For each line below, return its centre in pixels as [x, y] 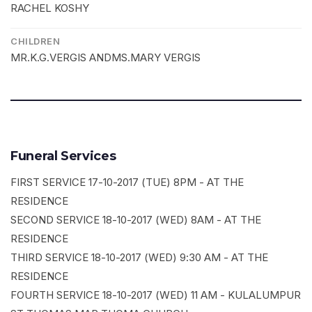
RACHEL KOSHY [50, 8]
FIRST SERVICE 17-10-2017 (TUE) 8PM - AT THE [127, 182]
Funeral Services [63, 156]
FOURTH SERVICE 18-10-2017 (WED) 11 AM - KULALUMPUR [156, 295]
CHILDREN [35, 41]
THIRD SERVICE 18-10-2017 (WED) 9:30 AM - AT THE [139, 258]
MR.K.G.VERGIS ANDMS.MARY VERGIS [106, 58]
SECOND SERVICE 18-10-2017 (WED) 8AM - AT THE [136, 220]
